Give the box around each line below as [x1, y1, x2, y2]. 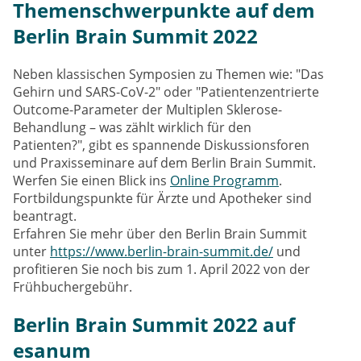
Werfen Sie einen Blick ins [13, 172, 170, 190]
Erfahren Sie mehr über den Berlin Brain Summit [13, 225, 307, 243]
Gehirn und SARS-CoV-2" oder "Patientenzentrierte [13, 83, 319, 102]
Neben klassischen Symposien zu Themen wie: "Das [13, 65, 324, 84]
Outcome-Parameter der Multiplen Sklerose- [13, 101, 282, 119]
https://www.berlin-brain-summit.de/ [50, 243, 273, 261]
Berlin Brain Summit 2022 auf [13, 311, 295, 338]
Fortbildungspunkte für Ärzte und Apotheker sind [13, 189, 312, 208]
